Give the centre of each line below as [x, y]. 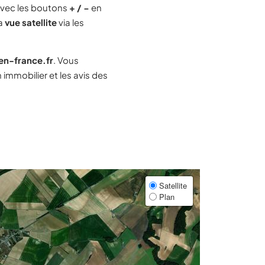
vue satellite [31, 22]
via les [70, 22]
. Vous [66, 60]
